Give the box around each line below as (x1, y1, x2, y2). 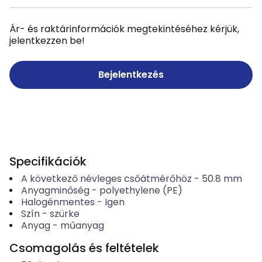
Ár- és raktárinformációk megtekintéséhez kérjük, (9, 22, 239, 36)
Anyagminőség (20, 184, 89, 197)
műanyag (60, 219, 104, 232)
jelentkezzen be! (9, 34, 85, 47)
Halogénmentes (20, 195, 95, 209)
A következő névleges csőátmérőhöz (20, 172, 192, 185)
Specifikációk (9, 153, 87, 170)
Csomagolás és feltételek (9, 240, 159, 256)
